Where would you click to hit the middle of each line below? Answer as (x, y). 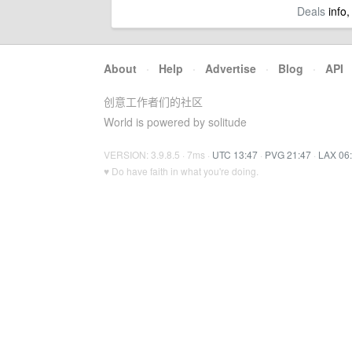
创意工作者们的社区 (153, 101)
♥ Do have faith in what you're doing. (181, 171)
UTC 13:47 (235, 154)
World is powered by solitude (175, 122)
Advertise (231, 68)
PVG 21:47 (288, 154)
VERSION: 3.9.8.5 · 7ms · (158, 154)
